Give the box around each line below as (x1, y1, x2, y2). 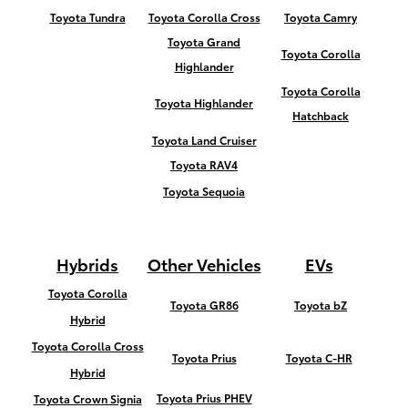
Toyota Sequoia (163, 183, 245, 199)
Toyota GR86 (169, 297, 239, 313)
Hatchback (292, 107, 349, 124)
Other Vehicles (147, 252, 261, 276)
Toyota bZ (294, 297, 347, 313)
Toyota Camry (284, 9, 357, 25)
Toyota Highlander (155, 95, 253, 111)
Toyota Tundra (49, 9, 126, 25)
